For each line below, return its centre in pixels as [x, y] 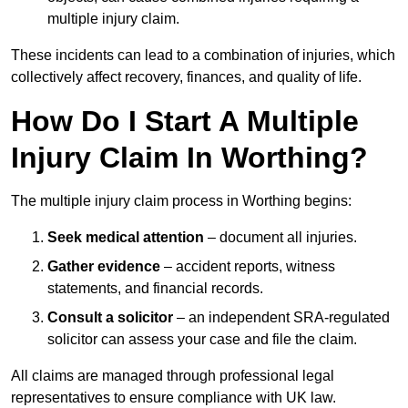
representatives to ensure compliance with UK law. [173, 398]
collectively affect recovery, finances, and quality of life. [186, 77]
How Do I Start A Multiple [185, 122]
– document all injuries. [280, 238]
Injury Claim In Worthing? [189, 158]
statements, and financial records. [155, 289]
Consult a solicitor [110, 318]
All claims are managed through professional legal [173, 376]
